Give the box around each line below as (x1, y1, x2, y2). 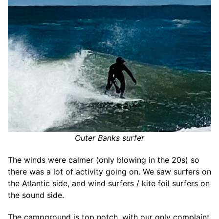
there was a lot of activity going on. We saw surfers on (8, 166, 211, 176)
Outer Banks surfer (75, 133, 144, 143)
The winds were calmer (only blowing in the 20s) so (8, 154, 199, 165)
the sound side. (8, 190, 64, 200)
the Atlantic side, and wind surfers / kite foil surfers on (8, 178, 210, 188)
